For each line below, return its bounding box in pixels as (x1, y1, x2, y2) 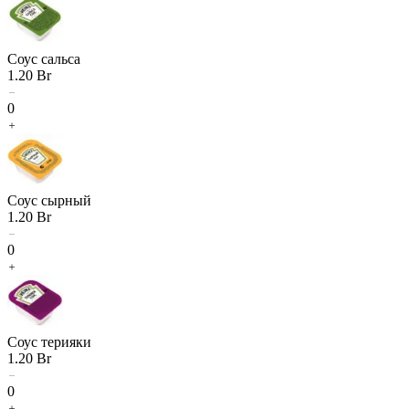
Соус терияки (7, 333, 91, 350)
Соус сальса (7, 50, 80, 67)
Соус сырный (7, 192, 91, 208)
